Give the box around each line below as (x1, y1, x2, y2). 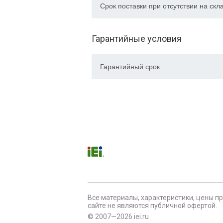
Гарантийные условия (92, 33, 182, 44)
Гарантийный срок (100, 63, 160, 71)
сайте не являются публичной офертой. (88, 202, 217, 210)
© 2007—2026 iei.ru (88, 213, 149, 221)
